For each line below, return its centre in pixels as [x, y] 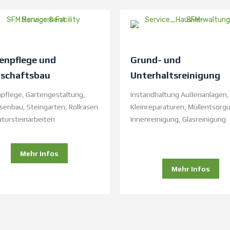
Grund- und [156, 60]
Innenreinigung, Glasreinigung [178, 119]
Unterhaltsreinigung [175, 75]
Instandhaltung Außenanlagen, [180, 95]
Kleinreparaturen [157, 107]
